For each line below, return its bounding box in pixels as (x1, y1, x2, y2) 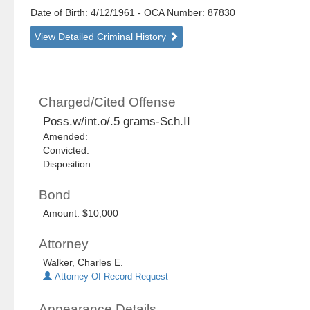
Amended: (43, 131, 94, 143)
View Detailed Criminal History (35, 31, 170, 43)
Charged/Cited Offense (39, 95, 176, 110)
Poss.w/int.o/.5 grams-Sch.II (43, 115, 191, 129)
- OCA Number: (138, 7, 206, 19)
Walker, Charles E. (43, 257, 124, 268)
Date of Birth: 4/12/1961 (30, 7, 138, 19)
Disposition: (43, 158, 94, 170)
